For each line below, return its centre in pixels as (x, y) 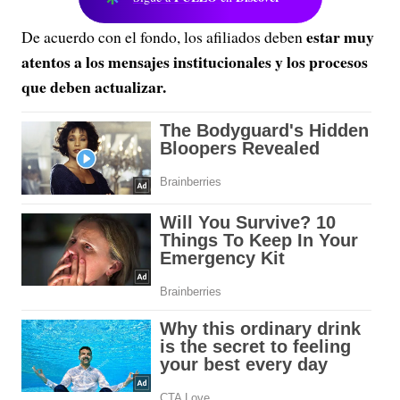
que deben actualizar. (94, 87)
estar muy (340, 37)
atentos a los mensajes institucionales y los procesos (195, 62)
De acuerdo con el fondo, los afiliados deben (164, 37)
